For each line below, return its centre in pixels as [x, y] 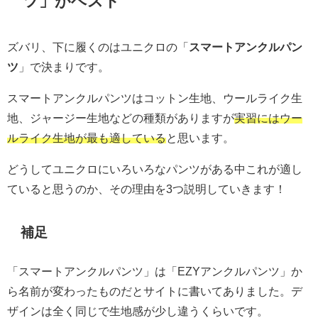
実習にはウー [268, 118]
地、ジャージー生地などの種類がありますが [121, 118]
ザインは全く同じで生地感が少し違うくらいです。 [138, 311]
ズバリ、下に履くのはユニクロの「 [98, 47]
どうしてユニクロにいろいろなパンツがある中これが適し [155, 169]
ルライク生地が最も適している [87, 138]
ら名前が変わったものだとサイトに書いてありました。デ [155, 291]
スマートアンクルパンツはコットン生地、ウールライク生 [155, 98]
